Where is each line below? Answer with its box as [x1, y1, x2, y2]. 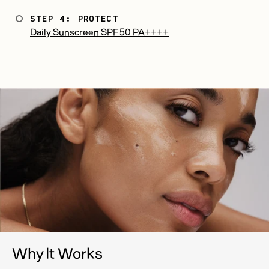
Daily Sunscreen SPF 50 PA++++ [30, 26, 169, 38]
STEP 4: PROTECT [30, 13, 119, 24]
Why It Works [12, 243, 103, 262]
